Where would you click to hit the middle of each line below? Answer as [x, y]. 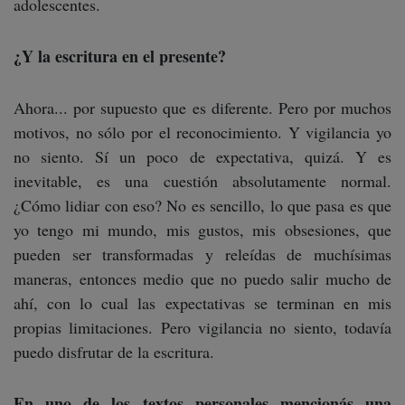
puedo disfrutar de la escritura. [122, 352]
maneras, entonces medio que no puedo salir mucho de [202, 279]
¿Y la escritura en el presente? [120, 57]
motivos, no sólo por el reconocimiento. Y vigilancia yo [202, 132]
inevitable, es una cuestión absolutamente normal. [202, 181]
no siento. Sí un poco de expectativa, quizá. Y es [202, 157]
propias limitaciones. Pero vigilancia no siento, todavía [202, 328]
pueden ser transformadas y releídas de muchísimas [202, 254]
